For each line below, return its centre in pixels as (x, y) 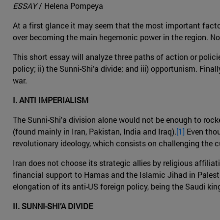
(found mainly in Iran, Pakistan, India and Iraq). (95, 132)
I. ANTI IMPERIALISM (51, 100)
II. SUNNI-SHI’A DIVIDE (53, 206)
